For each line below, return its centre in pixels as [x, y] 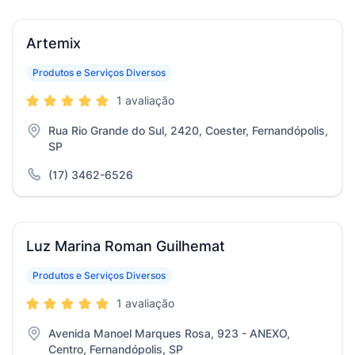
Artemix [53, 43]
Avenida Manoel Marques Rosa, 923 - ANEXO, [169, 333]
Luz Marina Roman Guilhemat [126, 246]
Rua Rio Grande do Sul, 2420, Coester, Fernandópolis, [188, 130]
